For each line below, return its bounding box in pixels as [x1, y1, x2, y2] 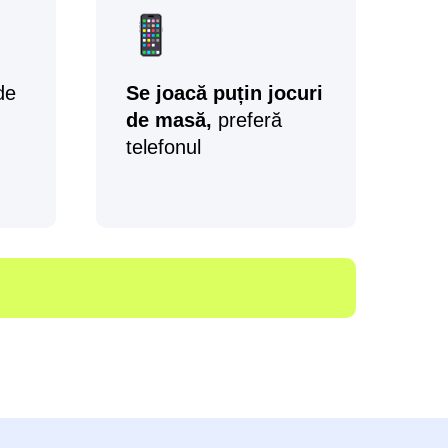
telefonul [126, 136, 201, 158]
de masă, [126, 109, 212, 131]
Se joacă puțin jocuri [126, 82, 323, 104]
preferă [212, 109, 282, 131]
